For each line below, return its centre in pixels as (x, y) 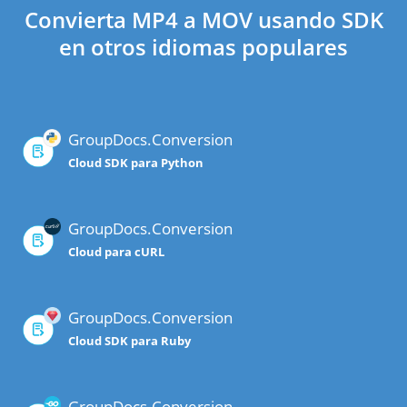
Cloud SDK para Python (136, 163)
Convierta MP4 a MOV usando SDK (203, 20)
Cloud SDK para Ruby (129, 341)
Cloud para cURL (116, 252)
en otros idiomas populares (203, 47)
